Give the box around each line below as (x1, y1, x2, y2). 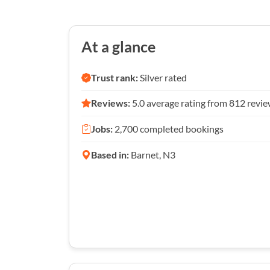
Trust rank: (91, 71, 138, 83)
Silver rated (138, 71, 187, 83)
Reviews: (91, 97, 130, 109)
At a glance (81, 38, 155, 55)
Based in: (91, 148, 129, 160)
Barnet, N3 (129, 148, 175, 160)
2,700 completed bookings (113, 122, 224, 134)
